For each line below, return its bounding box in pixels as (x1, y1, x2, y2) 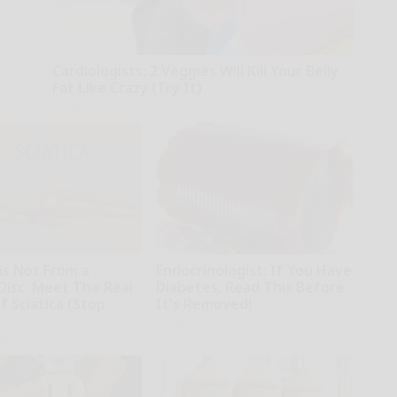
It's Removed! (155, 294, 252, 315)
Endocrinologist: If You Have (155, 261, 352, 281)
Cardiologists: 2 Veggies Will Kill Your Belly (51, 61, 339, 82)
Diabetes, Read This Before (155, 277, 345, 298)
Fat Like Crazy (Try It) (51, 78, 202, 98)
